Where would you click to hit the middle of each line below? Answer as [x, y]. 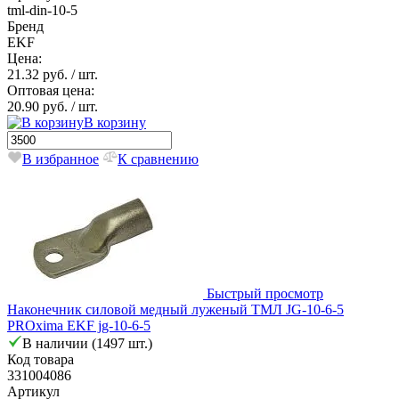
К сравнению [158, 159]
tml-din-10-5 [42, 10]
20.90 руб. [39, 106]
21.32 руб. [39, 74]
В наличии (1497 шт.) [87, 343]
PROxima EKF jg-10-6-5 [79, 325]
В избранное [61, 159]
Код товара [41, 359]
